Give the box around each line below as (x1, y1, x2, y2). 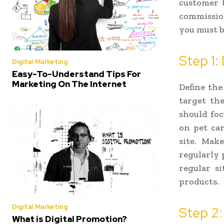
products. (179, 176, 219, 187)
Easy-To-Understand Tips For (12, 68, 141, 79)
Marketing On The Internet (12, 78, 126, 89)
